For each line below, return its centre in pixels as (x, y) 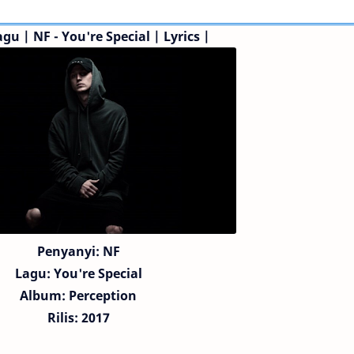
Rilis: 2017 (78, 318)
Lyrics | (187, 36)
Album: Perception (78, 296)
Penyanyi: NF (78, 251)
